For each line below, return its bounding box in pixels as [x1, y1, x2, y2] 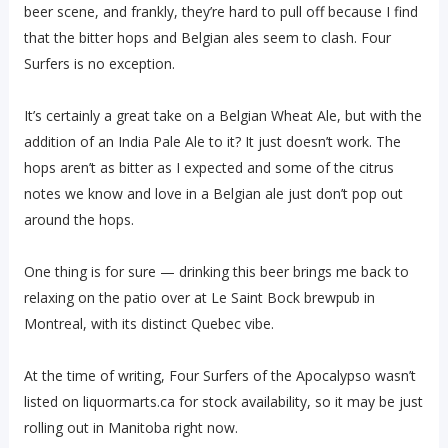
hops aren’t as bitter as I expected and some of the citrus [23, 158, 394, 177]
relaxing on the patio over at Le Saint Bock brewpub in [23, 288, 375, 307]
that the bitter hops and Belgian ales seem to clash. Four [23, 28, 391, 47]
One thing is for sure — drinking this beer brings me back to [23, 262, 409, 281]
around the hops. [23, 210, 134, 229]
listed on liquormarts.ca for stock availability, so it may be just [23, 392, 423, 411]
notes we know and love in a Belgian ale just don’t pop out [23, 184, 403, 203]
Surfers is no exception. [23, 54, 175, 73]
